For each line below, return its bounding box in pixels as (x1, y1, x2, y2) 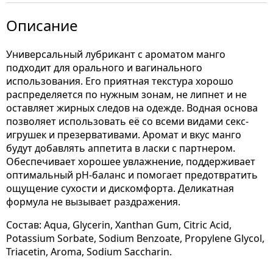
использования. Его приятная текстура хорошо (6, 74, 233, 88)
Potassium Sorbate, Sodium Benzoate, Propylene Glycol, (6, 232, 264, 245)
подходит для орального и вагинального (6, 61, 202, 74)
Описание (6, 15, 78, 35)
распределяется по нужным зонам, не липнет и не (6, 88, 247, 101)
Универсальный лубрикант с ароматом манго (6, 48, 225, 61)
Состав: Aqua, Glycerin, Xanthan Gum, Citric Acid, (6, 218, 232, 232)
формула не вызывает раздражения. (6, 195, 183, 208)
